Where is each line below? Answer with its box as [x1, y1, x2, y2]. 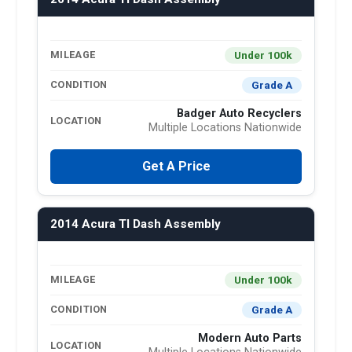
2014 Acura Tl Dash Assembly [50, 216, 221, 231]
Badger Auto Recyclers [177, 106, 302, 120]
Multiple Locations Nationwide [148, 120, 302, 134]
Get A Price [141, 158, 211, 174]
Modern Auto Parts [198, 331, 302, 345]
